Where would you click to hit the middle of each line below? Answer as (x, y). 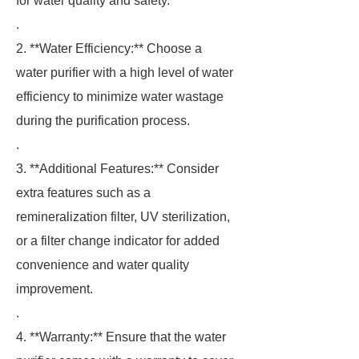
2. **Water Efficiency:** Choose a (109, 48)
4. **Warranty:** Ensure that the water (121, 337)
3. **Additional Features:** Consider (117, 169)
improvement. (54, 289)
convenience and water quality (103, 265)
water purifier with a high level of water (125, 73)
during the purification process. (103, 121)
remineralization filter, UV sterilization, (123, 217)
